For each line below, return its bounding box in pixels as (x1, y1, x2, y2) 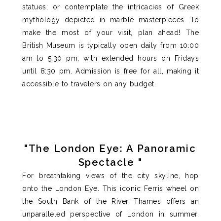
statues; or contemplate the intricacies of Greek (22, 2, 199, 11)
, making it (161, 67, 199, 75)
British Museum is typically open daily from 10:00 (22, 41, 199, 49)
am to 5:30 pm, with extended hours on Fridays (22, 54, 199, 62)
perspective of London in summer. (70, 210, 199, 218)
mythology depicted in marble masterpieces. (22, 15, 186, 24)
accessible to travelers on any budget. (22, 79, 156, 88)
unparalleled (22, 210, 70, 218)
